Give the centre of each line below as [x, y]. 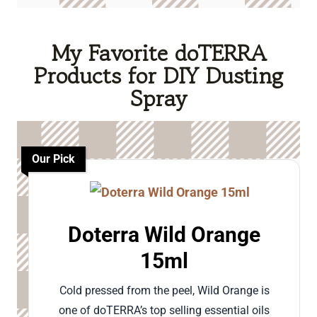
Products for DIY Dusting [158, 76]
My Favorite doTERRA [158, 53]
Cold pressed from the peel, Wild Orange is [164, 291]
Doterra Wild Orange [164, 235]
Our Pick [53, 159]
